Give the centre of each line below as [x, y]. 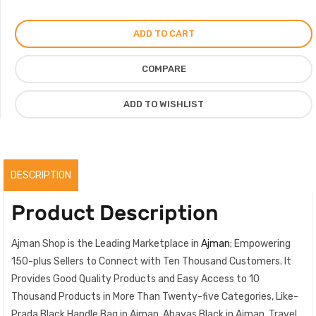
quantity [37, 113]
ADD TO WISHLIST [164, 104]
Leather [35, 77]
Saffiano [36, 42]
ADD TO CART [164, 34]
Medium [34, 95]
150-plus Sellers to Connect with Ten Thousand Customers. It [151, 261]
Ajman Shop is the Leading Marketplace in [106, 244]
